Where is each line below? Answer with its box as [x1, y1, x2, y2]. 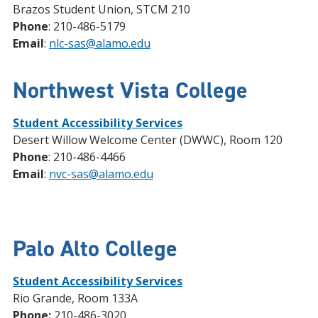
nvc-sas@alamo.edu [49, 166, 153, 182]
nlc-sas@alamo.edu [49, 35, 150, 51]
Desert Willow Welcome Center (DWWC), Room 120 [13, 132, 283, 148]
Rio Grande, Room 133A [13, 290, 138, 306]
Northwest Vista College [13, 75, 248, 105]
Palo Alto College [13, 234, 177, 263]
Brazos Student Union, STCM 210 [13, 1, 190, 17]
